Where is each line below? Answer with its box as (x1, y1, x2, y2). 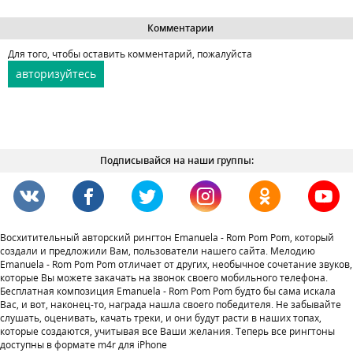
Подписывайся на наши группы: (99, 154, 254, 168)
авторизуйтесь (16, 66, 96, 82)
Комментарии (139, 21, 214, 35)
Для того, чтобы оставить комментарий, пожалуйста (8, 47, 252, 61)
